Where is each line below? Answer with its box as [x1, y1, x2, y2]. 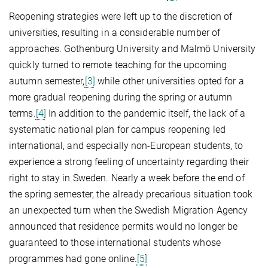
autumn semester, [9, 75, 85, 87]
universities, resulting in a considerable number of [9, 26, 221, 38]
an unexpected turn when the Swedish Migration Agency [9, 204, 248, 216]
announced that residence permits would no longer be [9, 220, 238, 232]
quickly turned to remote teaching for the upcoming [9, 59, 227, 71]
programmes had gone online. [9, 252, 137, 264]
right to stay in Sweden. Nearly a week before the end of [9, 172, 245, 184]
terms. [9, 107, 36, 119]
